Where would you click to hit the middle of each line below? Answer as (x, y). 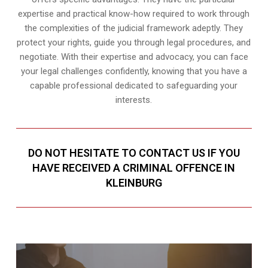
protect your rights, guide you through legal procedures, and (134, 43)
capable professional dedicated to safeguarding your (134, 86)
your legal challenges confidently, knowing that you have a (134, 71)
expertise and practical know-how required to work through (134, 14)
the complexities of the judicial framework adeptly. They (134, 28)
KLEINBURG (134, 183)
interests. (134, 100)
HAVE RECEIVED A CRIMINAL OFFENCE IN (134, 168)
